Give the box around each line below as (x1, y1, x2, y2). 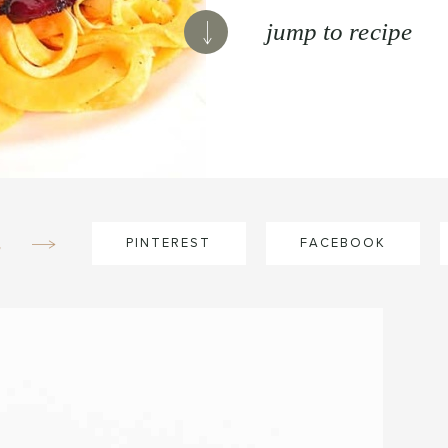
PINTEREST (126, 236, 212, 250)
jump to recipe (266, 18, 412, 45)
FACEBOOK (299, 236, 386, 250)
